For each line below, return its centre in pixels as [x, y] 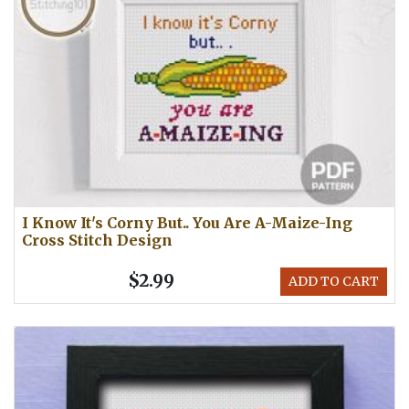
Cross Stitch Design [97, 241]
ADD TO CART [334, 282]
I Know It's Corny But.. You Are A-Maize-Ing [187, 223]
